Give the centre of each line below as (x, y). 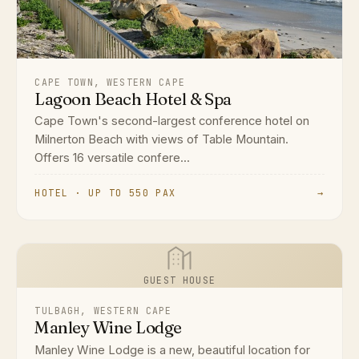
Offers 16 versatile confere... (113, 158)
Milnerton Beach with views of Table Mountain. (162, 140)
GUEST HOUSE (179, 280)
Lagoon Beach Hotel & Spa (133, 99)
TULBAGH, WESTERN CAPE (103, 311)
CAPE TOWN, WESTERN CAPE (110, 82)
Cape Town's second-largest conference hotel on (172, 121)
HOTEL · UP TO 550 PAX (105, 193)
